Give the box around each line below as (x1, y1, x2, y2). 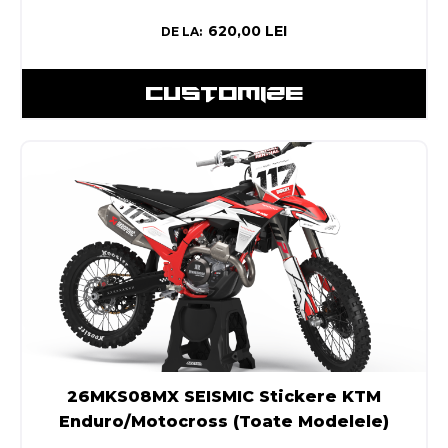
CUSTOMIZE (145, 80, 303, 105)
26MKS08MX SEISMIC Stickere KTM (67, 387, 381, 407)
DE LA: (161, 23, 202, 39)
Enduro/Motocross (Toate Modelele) (59, 412, 389, 432)
